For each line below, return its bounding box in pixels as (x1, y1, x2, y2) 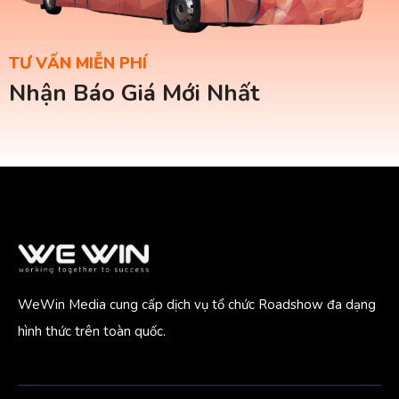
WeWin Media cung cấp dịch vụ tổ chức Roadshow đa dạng (18, 296, 376, 314)
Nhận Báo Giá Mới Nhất (9, 77, 259, 110)
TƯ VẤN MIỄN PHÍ (9, 53, 147, 75)
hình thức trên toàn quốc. (18, 322, 169, 341)
